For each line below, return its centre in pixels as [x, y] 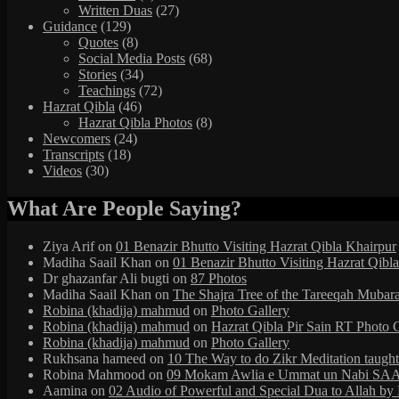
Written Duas [115, 11]
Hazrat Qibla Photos [135, 123]
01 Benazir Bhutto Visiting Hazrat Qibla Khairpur [256, 247]
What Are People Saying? [124, 209]
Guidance [70, 27]
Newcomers [77, 139]
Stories [98, 75]
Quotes [98, 43]
